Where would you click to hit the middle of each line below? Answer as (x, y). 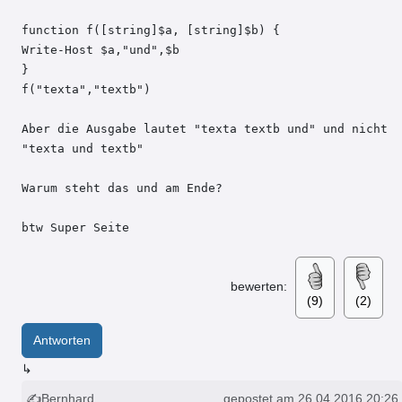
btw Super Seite (75, 228)
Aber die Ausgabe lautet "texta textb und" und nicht (205, 129)
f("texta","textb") (86, 90)
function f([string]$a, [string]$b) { (151, 31)
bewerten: (261, 287)
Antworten (62, 341)
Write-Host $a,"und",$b (100, 50)
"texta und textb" (83, 149)
